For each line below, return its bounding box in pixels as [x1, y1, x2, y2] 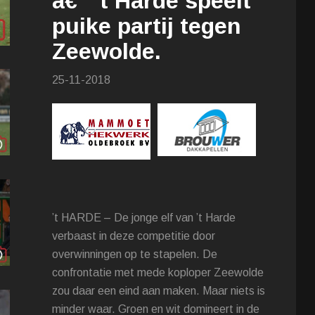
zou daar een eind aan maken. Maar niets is [52, 285, 266, 297]
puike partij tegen [52, 13, 242, 39]
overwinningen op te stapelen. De [52, 248, 218, 261]
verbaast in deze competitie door [52, 230, 216, 243]
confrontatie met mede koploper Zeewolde [52, 266, 264, 279]
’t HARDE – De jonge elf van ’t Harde [52, 212, 236, 224]
